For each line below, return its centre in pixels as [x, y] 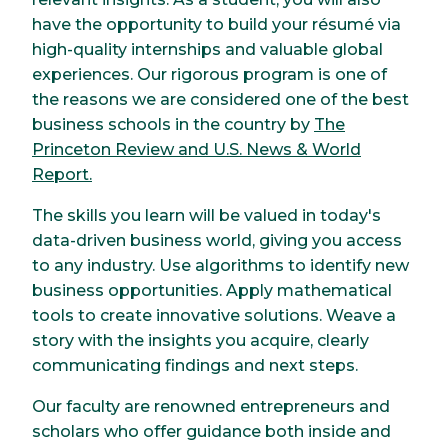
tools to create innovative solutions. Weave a [214, 315]
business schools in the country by [173, 124]
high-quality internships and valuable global [207, 49]
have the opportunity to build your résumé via [216, 24]
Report [60, 174]
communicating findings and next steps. [195, 365]
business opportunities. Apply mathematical [212, 290]
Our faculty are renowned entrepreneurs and [211, 406]
